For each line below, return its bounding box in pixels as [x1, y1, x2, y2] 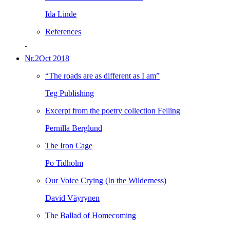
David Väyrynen [45, 194, 100, 202]
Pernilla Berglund [45, 124, 102, 132]
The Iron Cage [45, 141, 92, 150]
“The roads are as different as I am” [45, 71, 160, 80]
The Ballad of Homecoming [45, 211, 136, 220]
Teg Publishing [45, 89, 94, 98]
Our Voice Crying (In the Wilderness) [45, 176, 166, 185]
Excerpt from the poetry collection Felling [45, 106, 180, 115]
